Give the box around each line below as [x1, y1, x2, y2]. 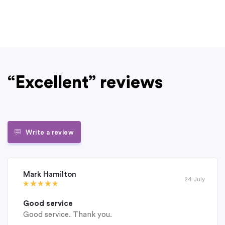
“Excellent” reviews [8, 74, 163, 91]
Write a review [26, 129, 74, 136]
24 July [184, 176, 205, 182]
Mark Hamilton [23, 171, 76, 179]
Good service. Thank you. [23, 210, 112, 218]
